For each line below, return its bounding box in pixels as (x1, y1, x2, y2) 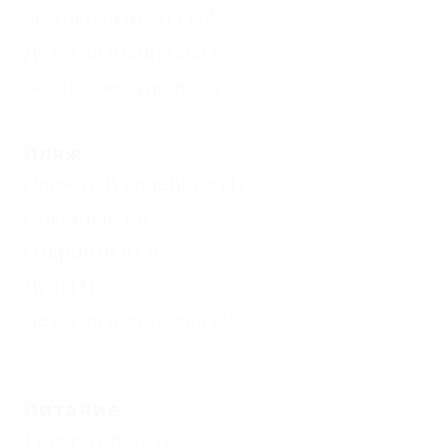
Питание (23, 396, 119, 423)
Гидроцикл (23, 238, 131, 265)
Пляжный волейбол (23, 170, 216, 197)
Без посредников (23, 73, 192, 100)
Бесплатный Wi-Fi (23, 5, 193, 32)
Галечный (23, 204, 120, 231)
